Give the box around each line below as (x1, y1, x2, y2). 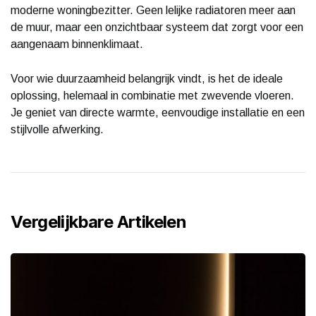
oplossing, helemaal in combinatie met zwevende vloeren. (11, 89, 294, 102)
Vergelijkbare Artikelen (11, 211, 187, 232)
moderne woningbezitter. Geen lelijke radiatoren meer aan (11, 4, 296, 16)
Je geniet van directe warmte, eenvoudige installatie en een (11, 106, 305, 119)
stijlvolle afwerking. (11, 123, 104, 135)
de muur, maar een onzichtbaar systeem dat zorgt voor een (11, 20, 303, 33)
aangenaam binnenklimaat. (11, 37, 143, 50)
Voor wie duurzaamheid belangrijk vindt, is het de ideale (11, 72, 283, 85)
